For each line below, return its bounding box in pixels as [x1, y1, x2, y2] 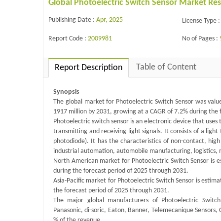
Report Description [55, 63, 122, 73]
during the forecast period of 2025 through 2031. [53, 167, 188, 175]
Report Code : [48, 35, 88, 42]
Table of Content [136, 63, 196, 73]
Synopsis [53, 88, 79, 96]
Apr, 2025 [96, 16, 123, 24]
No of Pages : [182, 35, 220, 42]
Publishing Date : [48, 16, 96, 24]
